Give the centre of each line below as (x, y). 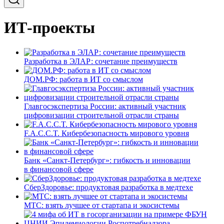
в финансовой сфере (59, 169)
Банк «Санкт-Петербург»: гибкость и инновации (107, 160)
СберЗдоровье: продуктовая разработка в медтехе (108, 187)
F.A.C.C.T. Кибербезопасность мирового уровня (106, 133)
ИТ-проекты (49, 28)
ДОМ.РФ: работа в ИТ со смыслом (83, 79)
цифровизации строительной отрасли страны (101, 115)
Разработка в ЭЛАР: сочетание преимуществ (101, 61)
